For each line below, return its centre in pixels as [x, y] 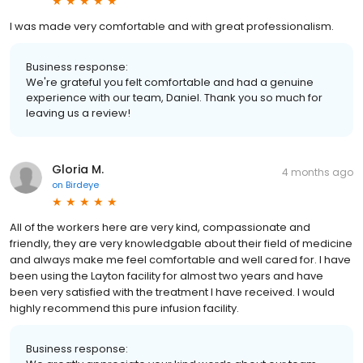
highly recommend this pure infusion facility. [124, 308]
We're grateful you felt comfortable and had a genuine [170, 82]
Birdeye [82, 184]
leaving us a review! [78, 113]
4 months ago [318, 172]
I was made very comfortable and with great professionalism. [172, 26]
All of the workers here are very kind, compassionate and [160, 227]
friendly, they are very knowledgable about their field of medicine [181, 243]
